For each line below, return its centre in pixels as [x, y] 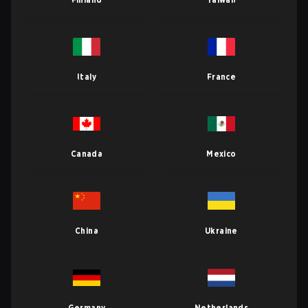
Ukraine [221, 231]
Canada [87, 154]
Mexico [221, 154]
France [221, 77]
